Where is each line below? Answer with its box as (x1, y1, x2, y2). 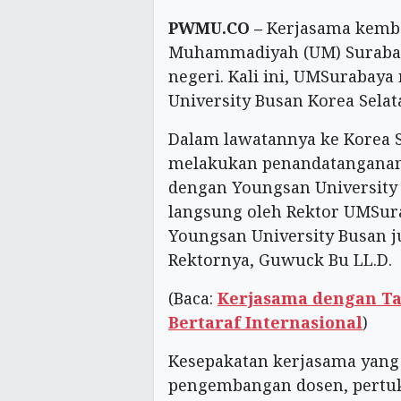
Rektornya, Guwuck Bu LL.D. (168, 249, 392, 271)
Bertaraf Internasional (168, 311, 363, 334)
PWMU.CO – (168, 17, 262, 39)
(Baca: (168, 287, 218, 310)
